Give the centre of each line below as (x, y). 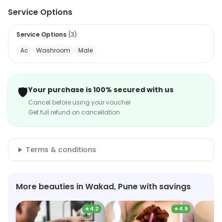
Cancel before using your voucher (80, 102)
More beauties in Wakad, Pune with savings (103, 187)
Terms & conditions (61, 150)
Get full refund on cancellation (74, 112)
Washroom (53, 50)
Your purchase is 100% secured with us (101, 90)
